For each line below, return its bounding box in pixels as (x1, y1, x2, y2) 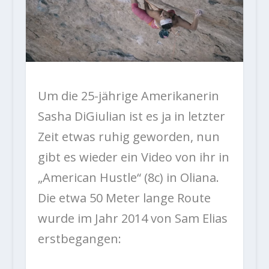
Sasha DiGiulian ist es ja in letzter (37, 107, 225, 124)
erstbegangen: (37, 230, 121, 247)
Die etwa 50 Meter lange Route (37, 189, 211, 206)
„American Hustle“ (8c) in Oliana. (37, 169, 219, 186)
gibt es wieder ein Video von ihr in (37, 148, 229, 165)
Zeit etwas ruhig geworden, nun (37, 128, 220, 145)
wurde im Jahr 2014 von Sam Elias (37, 210, 228, 226)
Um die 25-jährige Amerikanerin (37, 87, 219, 104)
